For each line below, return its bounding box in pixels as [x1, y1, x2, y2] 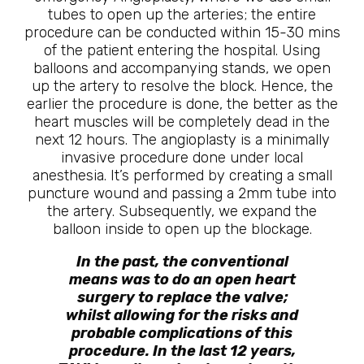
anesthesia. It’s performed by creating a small [32, 167, 332, 184]
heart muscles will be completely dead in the [34, 113, 330, 131]
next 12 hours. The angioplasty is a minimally [34, 131, 330, 149]
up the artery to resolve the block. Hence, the [31, 77, 333, 95]
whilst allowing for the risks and [66, 306, 298, 324]
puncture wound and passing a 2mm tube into [28, 184, 336, 202]
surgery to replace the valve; [76, 288, 288, 306]
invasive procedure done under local [61, 149, 303, 167]
